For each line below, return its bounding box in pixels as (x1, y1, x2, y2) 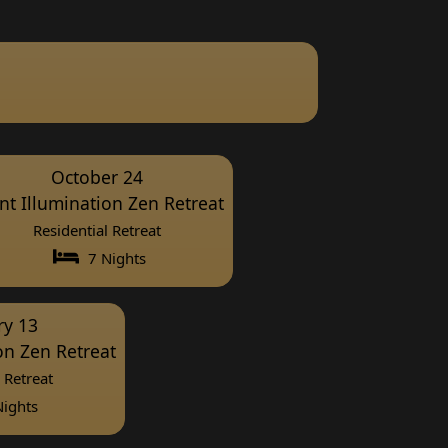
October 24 (50, 164, 143, 189)
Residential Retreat (32, 219, 161, 240)
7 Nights (83, 247, 146, 268)
